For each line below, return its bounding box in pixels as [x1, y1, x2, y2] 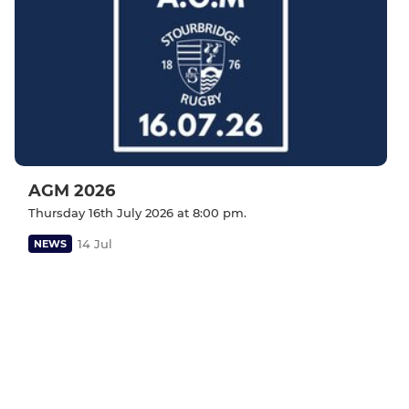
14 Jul [78, 236, 112, 251]
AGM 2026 [28, 180, 115, 201]
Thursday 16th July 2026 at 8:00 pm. [28, 204, 246, 220]
